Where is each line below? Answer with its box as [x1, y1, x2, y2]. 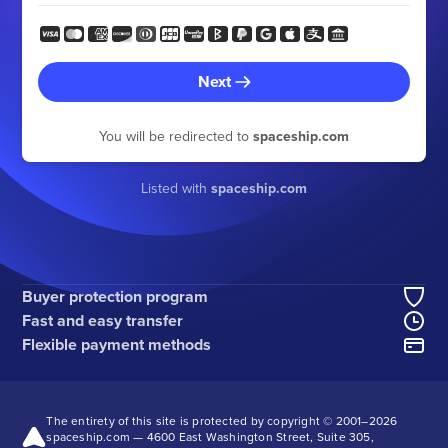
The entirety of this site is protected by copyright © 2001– [46, 411, 369, 429]
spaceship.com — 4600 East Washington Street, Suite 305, [46, 427, 374, 445]
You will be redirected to [99, 126, 253, 146]
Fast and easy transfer [22, 308, 184, 332]
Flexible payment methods [22, 332, 212, 356]
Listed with [141, 178, 211, 198]
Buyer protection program [22, 284, 209, 308]
